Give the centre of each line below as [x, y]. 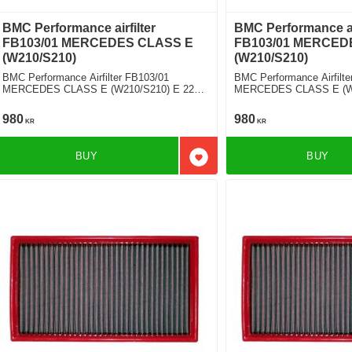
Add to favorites [241, 164]
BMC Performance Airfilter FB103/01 [86, 77]
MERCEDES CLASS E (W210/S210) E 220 [101, 89]
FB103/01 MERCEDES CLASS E [98, 42]
